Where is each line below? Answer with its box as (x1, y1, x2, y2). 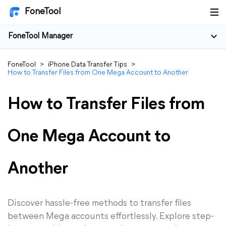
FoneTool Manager (8, 32, 73, 40)
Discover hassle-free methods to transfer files (8, 199, 191, 208)
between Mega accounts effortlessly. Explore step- (8, 212, 214, 221)
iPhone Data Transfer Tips (48, 61, 127, 69)
